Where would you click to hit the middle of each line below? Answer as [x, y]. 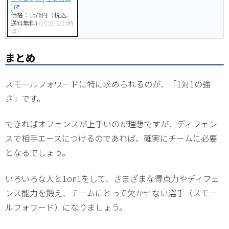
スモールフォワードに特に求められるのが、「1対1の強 [108, 84]
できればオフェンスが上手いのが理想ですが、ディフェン [111, 124]
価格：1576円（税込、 [41, 14]
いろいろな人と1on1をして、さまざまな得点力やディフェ [112, 178]
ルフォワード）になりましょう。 [66, 207]
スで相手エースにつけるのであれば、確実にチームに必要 [111, 138]
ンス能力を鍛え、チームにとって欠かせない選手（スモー [111, 192]
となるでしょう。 [38, 153]
